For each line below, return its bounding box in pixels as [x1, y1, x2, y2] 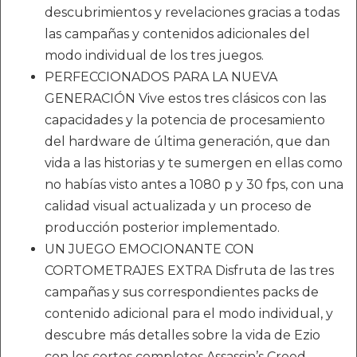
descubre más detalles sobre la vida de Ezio [45, 328, 320, 343]
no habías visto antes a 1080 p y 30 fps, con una [45, 177, 343, 192]
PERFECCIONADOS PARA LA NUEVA [45, 69, 277, 84]
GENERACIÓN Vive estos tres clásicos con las [45, 91, 326, 106]
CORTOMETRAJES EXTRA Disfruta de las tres [45, 263, 334, 278]
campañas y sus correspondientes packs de [45, 284, 319, 300]
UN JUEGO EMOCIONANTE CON [45, 241, 254, 257]
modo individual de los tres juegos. [45, 48, 264, 63]
